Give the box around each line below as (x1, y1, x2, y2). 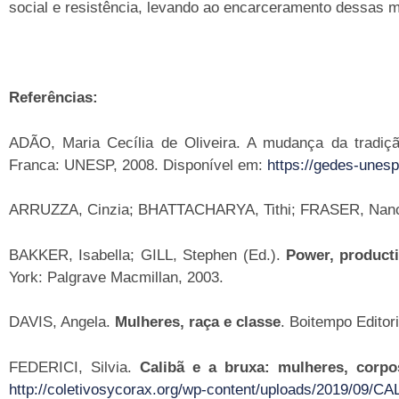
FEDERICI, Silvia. (9, 358, 141, 376)
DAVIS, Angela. (9, 313, 115, 331)
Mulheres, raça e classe (115, 313, 281, 331)
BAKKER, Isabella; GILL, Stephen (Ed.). (9, 246, 287, 264)
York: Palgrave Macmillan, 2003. (9, 268, 224, 286)
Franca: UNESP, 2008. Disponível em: (9, 156, 267, 174)
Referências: (9, 89, 102, 107)
